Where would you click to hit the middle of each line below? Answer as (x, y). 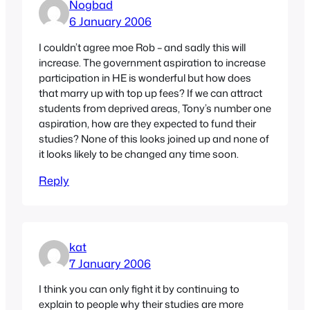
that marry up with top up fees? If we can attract (151, 93)
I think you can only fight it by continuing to (139, 289)
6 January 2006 (110, 21)
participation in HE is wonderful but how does (145, 78)
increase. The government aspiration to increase (152, 63)
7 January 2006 (110, 263)
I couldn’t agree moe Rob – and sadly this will (142, 48)
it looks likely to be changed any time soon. (139, 154)
